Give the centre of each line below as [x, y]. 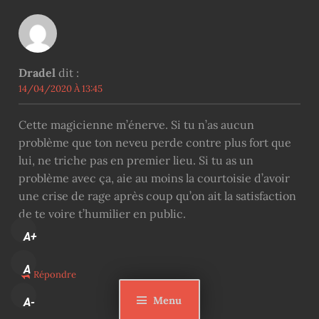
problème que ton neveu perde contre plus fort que [155, 142]
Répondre [55, 274]
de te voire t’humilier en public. [102, 213]
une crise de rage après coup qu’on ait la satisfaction [157, 195]
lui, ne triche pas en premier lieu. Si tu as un [136, 160]
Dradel [37, 72]
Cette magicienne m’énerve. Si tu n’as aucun [136, 124]
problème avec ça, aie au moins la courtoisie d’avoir [154, 178]
